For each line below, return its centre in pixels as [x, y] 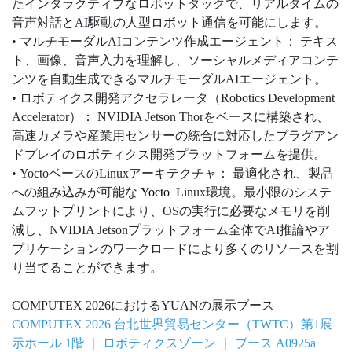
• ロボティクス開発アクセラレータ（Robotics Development [173, 98]
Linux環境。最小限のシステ [251, 192]
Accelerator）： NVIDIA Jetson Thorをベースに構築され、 [170, 117]
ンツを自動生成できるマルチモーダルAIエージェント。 [169, 79]
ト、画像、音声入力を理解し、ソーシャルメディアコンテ [175, 60]
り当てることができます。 [87, 268]
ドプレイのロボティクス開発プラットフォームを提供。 [169, 155]
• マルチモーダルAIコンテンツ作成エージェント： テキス [175, 42]
